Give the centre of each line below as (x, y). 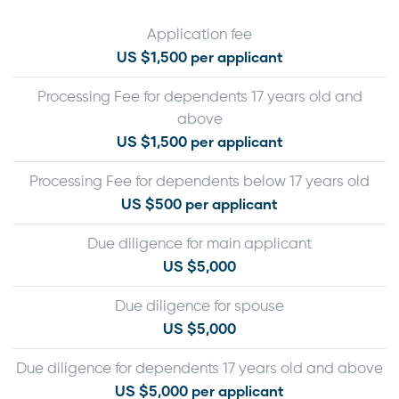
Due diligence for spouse (199, 306)
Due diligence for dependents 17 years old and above (199, 369)
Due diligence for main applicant (199, 244)
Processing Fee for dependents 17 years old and (199, 97)
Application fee (199, 35)
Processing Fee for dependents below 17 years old (199, 182)
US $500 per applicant (199, 203)
